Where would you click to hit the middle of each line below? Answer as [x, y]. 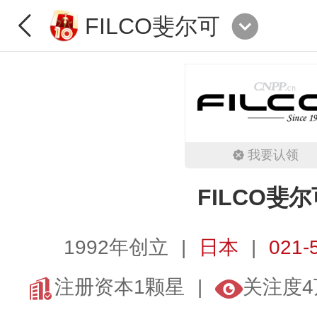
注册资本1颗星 [119, 287]
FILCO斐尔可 [152, 26]
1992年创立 [116, 247]
